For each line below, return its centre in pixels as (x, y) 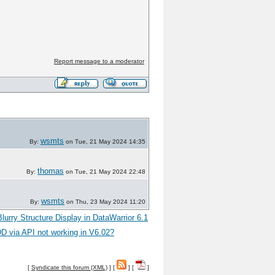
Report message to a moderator (99, 61)
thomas (51, 171)
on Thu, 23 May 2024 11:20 (105, 202)
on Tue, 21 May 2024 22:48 (105, 172)
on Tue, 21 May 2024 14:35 (105, 141)
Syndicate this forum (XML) (69, 267)
